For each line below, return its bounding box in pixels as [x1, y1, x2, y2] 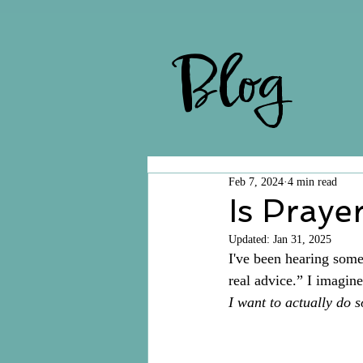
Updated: [228, 233, 273, 246]
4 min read [288, 176, 337, 188]
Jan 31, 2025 [273, 233, 331, 246]
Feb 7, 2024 [228, 176, 284, 188]
